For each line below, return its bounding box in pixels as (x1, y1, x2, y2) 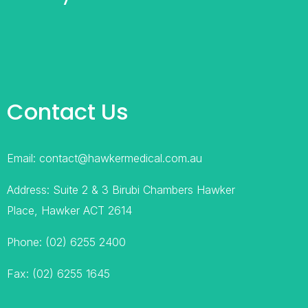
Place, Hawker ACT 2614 (7, 203, 132, 218)
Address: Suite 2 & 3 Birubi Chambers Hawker (7, 183, 235, 197)
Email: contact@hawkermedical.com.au (7, 151, 202, 166)
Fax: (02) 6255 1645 (7, 267, 110, 281)
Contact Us (7, 96, 129, 128)
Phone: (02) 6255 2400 (7, 235, 126, 250)
